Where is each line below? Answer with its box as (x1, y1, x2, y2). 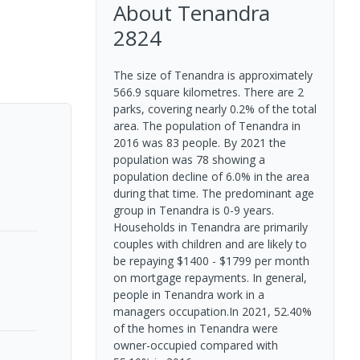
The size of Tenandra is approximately (112, 67, 313, 83)
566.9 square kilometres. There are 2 (112, 84, 304, 100)
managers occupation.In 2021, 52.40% (112, 304, 312, 319)
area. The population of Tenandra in (112, 118, 301, 133)
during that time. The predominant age (112, 186, 314, 201)
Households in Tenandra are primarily (112, 219, 308, 235)
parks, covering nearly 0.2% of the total (112, 101, 317, 117)
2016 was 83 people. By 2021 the (112, 135, 286, 150)
